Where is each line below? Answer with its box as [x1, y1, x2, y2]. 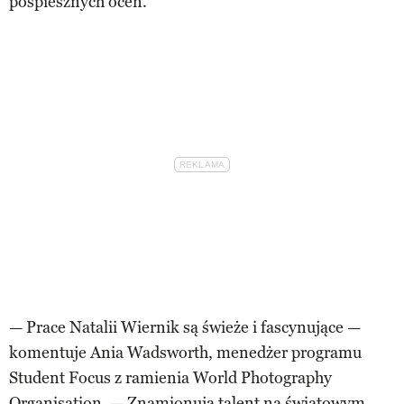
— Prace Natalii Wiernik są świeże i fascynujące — [9, 317, 361, 337]
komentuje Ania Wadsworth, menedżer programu [9, 342, 362, 363]
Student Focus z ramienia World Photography [9, 367, 332, 388]
